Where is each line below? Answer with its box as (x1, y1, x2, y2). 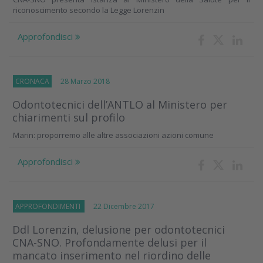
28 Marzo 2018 (52, 76, 110, 87)
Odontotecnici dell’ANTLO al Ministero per (12, 97, 227, 112)
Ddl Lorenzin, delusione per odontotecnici (12, 222, 225, 237)
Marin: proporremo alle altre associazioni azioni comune (13, 130, 214, 141)
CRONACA (15, 76, 49, 87)
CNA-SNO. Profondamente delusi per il (12, 235, 207, 250)
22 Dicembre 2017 (85, 201, 154, 212)
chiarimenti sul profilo (12, 110, 125, 125)
